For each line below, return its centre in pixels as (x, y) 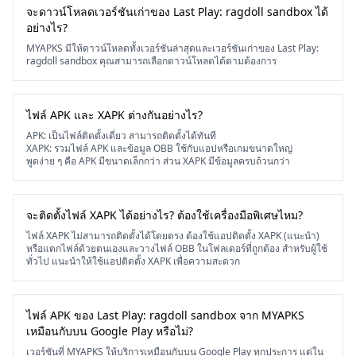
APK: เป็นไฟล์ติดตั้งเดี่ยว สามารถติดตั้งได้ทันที (121, 135)
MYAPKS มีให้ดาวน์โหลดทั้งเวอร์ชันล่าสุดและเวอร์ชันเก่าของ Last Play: (172, 48)
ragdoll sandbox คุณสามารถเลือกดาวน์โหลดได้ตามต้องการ (151, 61)
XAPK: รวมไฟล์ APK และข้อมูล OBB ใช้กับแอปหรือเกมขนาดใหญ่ (159, 148)
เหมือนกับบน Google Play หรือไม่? (110, 331)
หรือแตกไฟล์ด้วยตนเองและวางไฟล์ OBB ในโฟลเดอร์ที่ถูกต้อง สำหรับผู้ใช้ (177, 248)
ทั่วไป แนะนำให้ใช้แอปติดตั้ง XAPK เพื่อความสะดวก (133, 261)
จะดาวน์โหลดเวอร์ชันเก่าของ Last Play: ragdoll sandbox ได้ (177, 12)
